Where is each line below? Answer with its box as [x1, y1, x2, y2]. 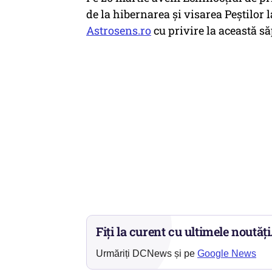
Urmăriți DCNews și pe [96, 248, 197, 259]
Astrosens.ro [86, 23, 151, 38]
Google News [197, 248, 256, 259]
